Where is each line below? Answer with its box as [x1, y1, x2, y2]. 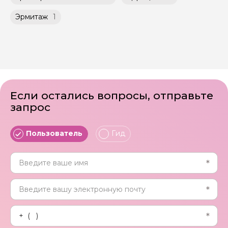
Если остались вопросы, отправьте [10, 89, 213, 102]
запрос [10, 100, 50, 113]
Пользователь [26, 129, 82, 138]
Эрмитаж [15, 12, 48, 22]
